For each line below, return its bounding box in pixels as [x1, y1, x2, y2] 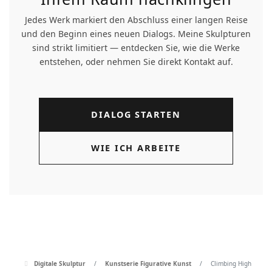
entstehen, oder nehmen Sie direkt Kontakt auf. [39, 56, 233, 67]
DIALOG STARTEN [91, 109, 181, 120]
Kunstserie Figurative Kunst [104, 259, 191, 268]
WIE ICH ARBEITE [91, 142, 181, 154]
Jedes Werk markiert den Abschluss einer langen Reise [24, 14, 248, 25]
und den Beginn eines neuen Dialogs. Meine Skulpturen [21, 28, 251, 39]
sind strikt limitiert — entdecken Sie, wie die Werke [32, 42, 240, 53]
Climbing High [210, 259, 251, 268]
